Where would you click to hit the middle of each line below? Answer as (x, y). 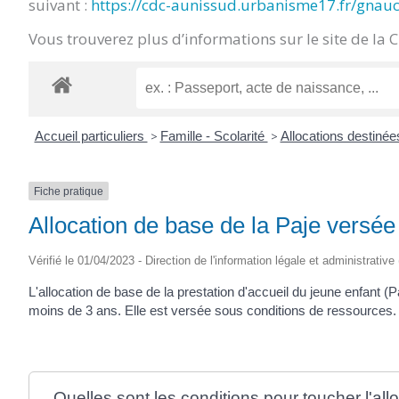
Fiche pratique (69, 191)
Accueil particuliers (91, 135)
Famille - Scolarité (214, 135)
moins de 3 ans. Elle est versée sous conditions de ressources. (212, 311)
